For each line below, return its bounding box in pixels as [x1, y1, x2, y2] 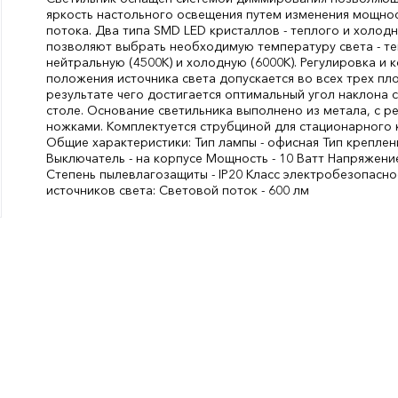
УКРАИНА [282, 214, 338, 230]
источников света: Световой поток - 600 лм [46, 182, 309, 198]
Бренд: [46, 230, 87, 246]
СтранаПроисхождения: [46, 214, 190, 230]
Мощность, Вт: [46, 198, 132, 214]
